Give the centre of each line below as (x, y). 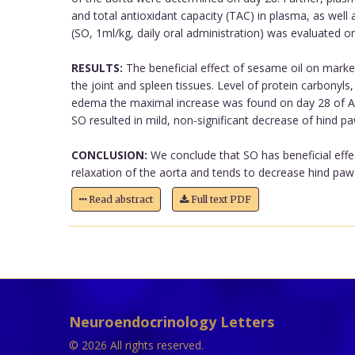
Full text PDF (219, 199)
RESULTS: (97, 67)
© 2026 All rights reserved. (136, 345)
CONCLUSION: (109, 155)
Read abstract (119, 199)
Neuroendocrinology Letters (172, 322)
